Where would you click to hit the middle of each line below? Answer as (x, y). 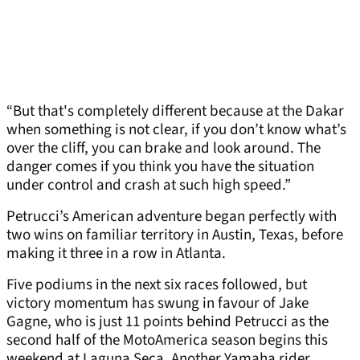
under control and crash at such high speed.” (149, 186)
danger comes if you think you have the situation (160, 167)
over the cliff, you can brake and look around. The (164, 149)
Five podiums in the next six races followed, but (157, 285)
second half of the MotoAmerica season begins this (167, 341)
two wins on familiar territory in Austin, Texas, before (175, 235)
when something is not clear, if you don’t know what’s (176, 130)
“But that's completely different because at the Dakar (175, 112)
